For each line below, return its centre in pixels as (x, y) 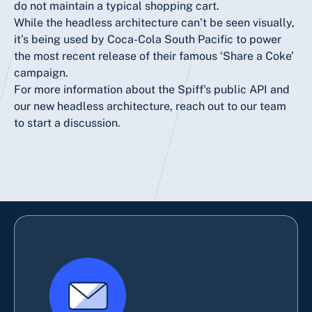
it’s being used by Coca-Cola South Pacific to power (148, 39)
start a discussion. (74, 123)
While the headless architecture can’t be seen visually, (154, 22)
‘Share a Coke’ (257, 56)
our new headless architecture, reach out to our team (150, 106)
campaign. (41, 72)
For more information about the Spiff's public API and (152, 89)
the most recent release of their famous (117, 56)
